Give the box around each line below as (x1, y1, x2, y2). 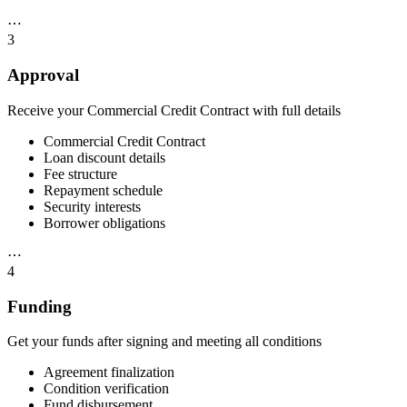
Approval (7, 65, 79, 85)
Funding (7, 296, 72, 316)
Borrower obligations (44, 214, 165, 231)
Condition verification (44, 381, 169, 397)
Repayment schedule (44, 182, 163, 198)
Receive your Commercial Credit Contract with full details (7, 102, 341, 118)
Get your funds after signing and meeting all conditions (7, 333, 322, 350)
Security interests (44, 198, 141, 214)
